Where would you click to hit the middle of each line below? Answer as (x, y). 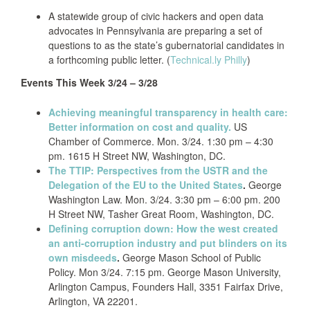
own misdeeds (83, 257)
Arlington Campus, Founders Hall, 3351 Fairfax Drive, (166, 286)
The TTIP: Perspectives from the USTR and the (158, 170)
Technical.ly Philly (209, 60)
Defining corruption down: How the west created (163, 228)
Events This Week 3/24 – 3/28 (89, 82)
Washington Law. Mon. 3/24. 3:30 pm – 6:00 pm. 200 (164, 199)
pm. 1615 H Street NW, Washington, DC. (137, 156)
